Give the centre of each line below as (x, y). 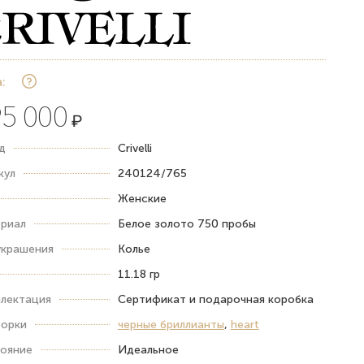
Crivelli (134, 148)
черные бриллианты (171, 325)
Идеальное (148, 350)
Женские (142, 199)
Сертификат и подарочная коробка (215, 299)
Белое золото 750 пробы (186, 224)
